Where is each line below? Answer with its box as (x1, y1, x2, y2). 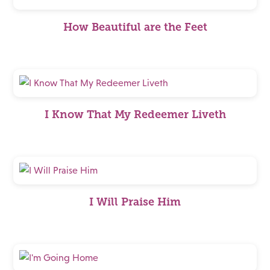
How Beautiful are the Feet (63, 21, 207, 33)
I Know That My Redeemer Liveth (44, 108, 226, 121)
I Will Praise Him (89, 196, 181, 208)
